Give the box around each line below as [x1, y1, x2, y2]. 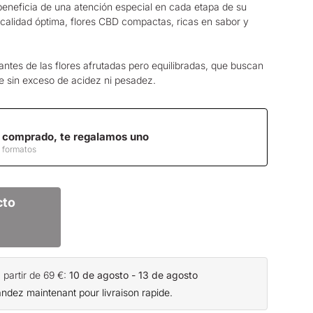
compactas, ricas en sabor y [119, 15, 249, 27]
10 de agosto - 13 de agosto [69, 268, 198, 281]
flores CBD [71, 15, 119, 27]
